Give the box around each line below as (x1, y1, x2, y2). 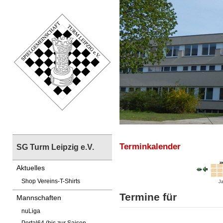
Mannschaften (16, 194, 61, 202)
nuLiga (21, 208, 40, 214)
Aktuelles (16, 164, 45, 172)
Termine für (119, 191, 177, 203)
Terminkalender (119, 142, 181, 151)
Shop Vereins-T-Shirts (21, 178, 80, 184)
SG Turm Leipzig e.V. (16, 143, 94, 151)
